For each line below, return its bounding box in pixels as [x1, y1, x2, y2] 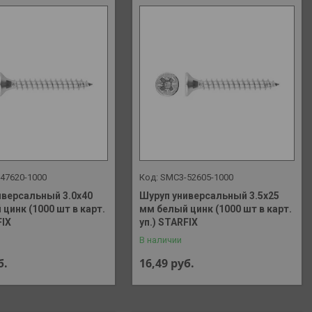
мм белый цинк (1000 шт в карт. [139, 203, 292, 214]
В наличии [139, 234, 182, 245]
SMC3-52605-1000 [160, 171, 234, 182]
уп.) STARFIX [139, 216, 198, 228]
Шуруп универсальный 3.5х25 [139, 189, 280, 201]
